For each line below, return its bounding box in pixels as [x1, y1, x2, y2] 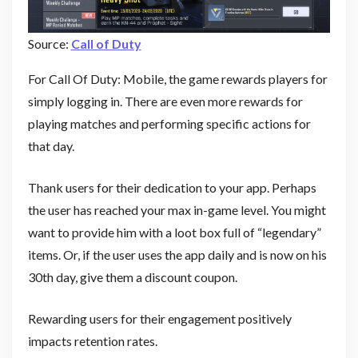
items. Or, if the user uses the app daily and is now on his [27, 246, 327, 262]
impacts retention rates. [27, 332, 160, 348]
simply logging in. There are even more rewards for [27, 93, 303, 109]
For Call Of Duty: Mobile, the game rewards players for [27, 70, 328, 86]
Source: [27, 35, 71, 51]
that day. [27, 137, 74, 153]
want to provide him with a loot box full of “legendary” [27, 224, 321, 240]
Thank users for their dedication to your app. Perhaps [27, 179, 316, 195]
